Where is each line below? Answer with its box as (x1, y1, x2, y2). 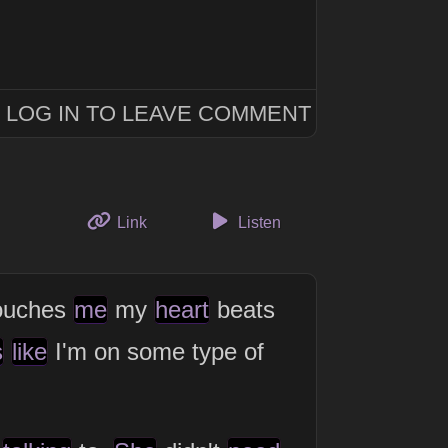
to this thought (146, 212, 246, 230)
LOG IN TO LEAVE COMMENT (6, 100, 312, 126)
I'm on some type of (47, 338, 264, 366)
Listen (234, 213, 282, 231)
